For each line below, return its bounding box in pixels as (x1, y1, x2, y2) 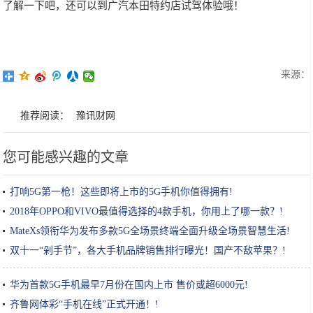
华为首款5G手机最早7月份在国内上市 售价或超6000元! (10, 279, 249, 290)
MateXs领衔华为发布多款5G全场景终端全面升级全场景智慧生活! (10, 226, 291, 236)
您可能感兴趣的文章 (3, 150, 129, 165)
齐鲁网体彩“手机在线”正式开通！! (10, 299, 159, 310)
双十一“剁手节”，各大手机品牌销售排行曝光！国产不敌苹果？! (10, 245, 286, 256)
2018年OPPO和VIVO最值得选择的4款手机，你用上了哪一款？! (10, 206, 284, 217)
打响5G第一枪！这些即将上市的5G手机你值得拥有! (10, 187, 233, 197)
